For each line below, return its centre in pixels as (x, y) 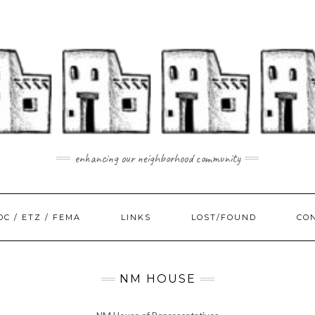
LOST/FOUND (224, 217)
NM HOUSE (157, 279)
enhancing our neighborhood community (157, 158)
